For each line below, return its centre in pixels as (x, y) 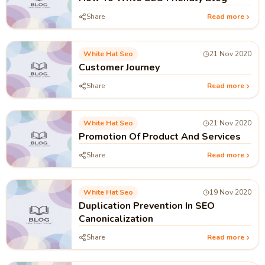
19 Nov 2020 (230, 192)
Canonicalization (116, 219)
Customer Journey (119, 67)
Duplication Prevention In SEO (147, 206)
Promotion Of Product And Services (160, 137)
